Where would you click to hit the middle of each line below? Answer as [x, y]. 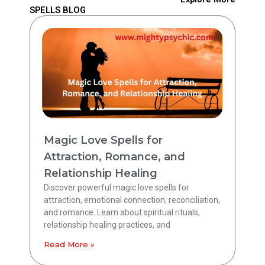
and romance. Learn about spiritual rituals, [122, 213]
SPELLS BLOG [58, 10]
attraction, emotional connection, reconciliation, [132, 200]
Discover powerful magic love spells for [117, 188]
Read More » [69, 245]
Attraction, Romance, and [114, 157]
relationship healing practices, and [107, 225]
